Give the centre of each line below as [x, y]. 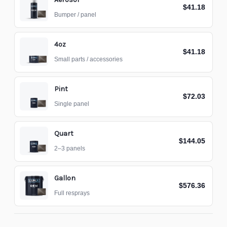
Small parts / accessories [88, 59]
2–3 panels [70, 148]
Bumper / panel [75, 15]
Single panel [72, 104]
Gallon [65, 178]
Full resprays [72, 193]
